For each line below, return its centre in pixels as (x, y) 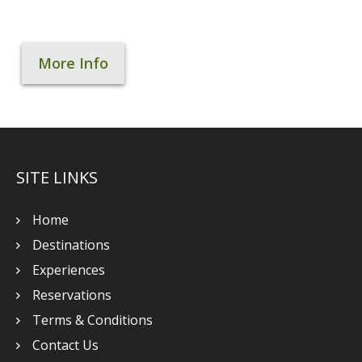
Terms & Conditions (93, 320)
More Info (74, 63)
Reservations (72, 295)
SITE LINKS (57, 178)
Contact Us (65, 345)
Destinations (71, 245)
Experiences (69, 270)
